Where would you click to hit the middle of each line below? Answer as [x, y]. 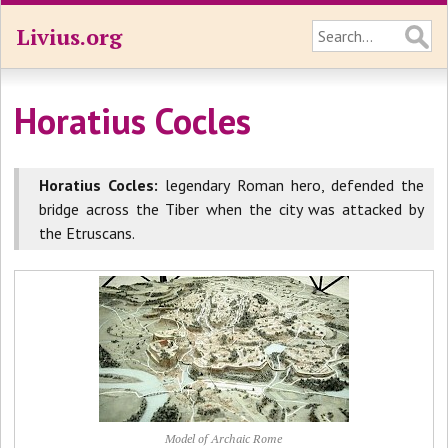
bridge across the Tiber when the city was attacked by [231, 209]
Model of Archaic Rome [224, 438]
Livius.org [69, 36]
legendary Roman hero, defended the [291, 185]
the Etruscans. [87, 233]
